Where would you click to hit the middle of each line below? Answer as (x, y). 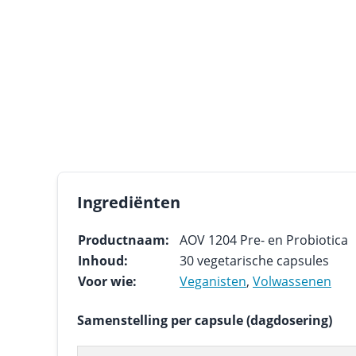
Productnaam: (124, 240)
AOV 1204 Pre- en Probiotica (264, 240)
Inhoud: (103, 261)
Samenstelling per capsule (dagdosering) (205, 320)
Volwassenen (292, 281)
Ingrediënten (129, 202)
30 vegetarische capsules (254, 261)
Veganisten (213, 281)
